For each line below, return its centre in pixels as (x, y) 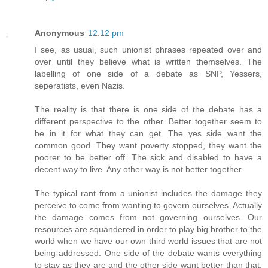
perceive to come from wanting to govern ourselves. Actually (148, 205)
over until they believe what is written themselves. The (148, 61)
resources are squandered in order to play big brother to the (148, 229)
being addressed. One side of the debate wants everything (148, 253)
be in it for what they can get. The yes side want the (148, 133)
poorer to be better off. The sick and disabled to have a (148, 157)
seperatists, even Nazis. (80, 85)
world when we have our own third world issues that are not (148, 241)
